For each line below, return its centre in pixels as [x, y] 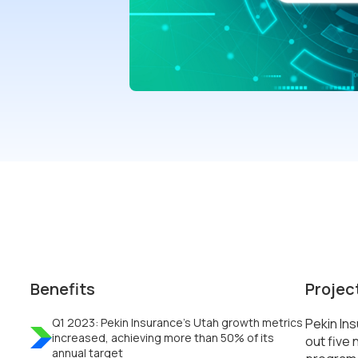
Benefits [63, 288]
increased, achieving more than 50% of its [163, 337]
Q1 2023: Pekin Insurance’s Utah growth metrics [177, 322]
